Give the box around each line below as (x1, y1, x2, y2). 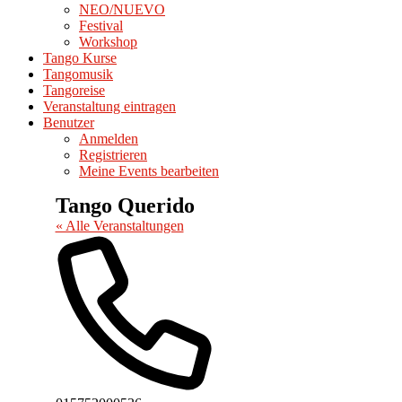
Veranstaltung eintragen (43, 99, 176, 114)
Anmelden (79, 131, 138, 146)
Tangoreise (43, 83, 105, 98)
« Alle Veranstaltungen (55, 218, 184, 233)
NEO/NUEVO (79, 2, 165, 17)
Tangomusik (43, 66, 113, 82)
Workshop (79, 34, 137, 49)
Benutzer (43, 115, 94, 130)
